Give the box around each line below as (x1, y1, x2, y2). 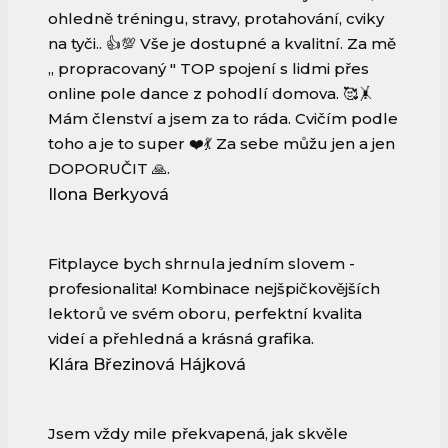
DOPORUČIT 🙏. (48, 159, 170, 179)
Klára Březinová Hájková (48, 355, 246, 375)
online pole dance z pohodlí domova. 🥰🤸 (48, 84, 373, 104)
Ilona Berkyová (48, 185, 169, 205)
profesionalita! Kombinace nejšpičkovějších (48, 279, 380, 299)
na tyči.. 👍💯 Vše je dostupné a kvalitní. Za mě (48, 34, 396, 54)
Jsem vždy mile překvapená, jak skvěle (48, 424, 348, 444)
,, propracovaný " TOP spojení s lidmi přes (48, 59, 369, 79)
